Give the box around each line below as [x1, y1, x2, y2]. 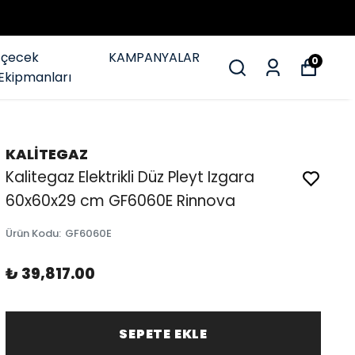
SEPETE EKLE [119, 324, 208, 343]
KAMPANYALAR [108, 48, 200, 67]
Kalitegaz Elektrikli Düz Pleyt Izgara [6, 166, 255, 188]
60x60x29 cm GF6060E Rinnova [6, 190, 236, 212]
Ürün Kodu [6, 226, 59, 241]
